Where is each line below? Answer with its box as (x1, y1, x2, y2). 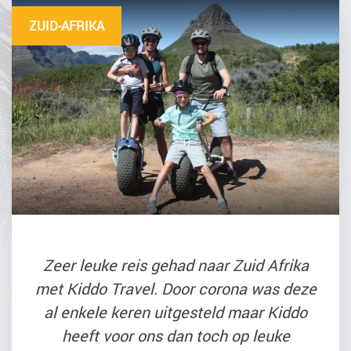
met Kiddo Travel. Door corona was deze (34, 277, 317, 299)
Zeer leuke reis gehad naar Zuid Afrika (42, 254, 309, 276)
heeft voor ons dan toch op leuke (61, 324, 290, 346)
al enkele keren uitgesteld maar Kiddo (44, 301, 307, 323)
